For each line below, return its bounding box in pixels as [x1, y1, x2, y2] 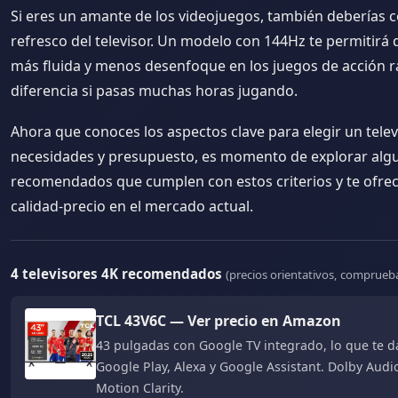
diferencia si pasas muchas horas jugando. [11, 81, 298, 100]
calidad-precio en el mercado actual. [11, 196, 253, 216]
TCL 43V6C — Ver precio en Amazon [96, 311, 341, 330]
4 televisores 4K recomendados [11, 265, 226, 283]
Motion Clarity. [96, 379, 184, 396]
